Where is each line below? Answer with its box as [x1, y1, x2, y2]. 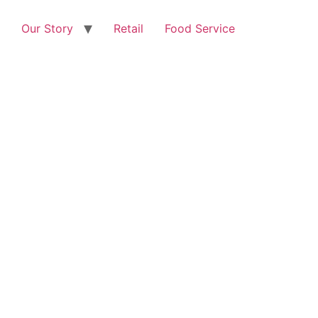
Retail [114, 21, 143, 35]
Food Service [165, 21, 235, 35]
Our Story [21, 21, 73, 35]
